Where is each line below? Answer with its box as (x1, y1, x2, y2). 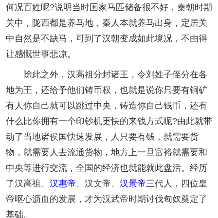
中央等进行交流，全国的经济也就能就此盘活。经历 (6, 163, 207, 173)
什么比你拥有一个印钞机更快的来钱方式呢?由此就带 (6, 116, 212, 126)
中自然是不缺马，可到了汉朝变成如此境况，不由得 (6, 33, 207, 43)
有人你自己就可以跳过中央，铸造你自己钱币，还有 (6, 100, 207, 110)
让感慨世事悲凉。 (6, 49, 76, 59)
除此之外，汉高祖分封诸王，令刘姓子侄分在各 (6, 69, 207, 79)
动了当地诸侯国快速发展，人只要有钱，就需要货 (6, 131, 199, 142)
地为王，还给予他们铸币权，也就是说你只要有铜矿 (6, 85, 207, 95)
